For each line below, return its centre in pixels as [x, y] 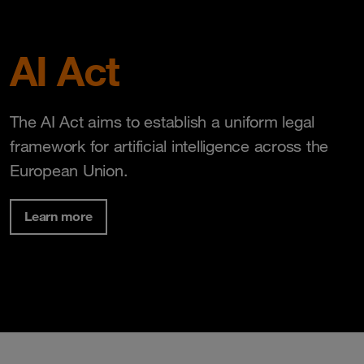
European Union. [69, 170]
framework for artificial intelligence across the [169, 146]
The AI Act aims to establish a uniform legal [162, 121]
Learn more [58, 216]
